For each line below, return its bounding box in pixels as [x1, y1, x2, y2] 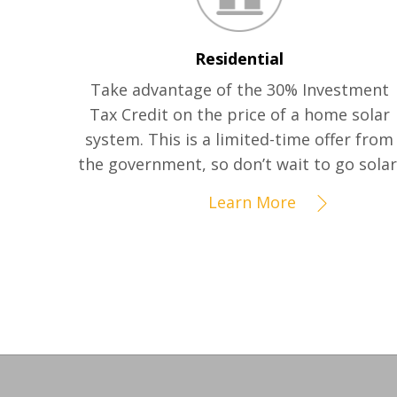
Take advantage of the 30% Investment [90, 79, 389, 101]
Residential [195, 48, 284, 70]
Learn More [208, 191, 297, 214]
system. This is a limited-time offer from [85, 128, 394, 151]
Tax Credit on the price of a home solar [89, 104, 390, 126]
